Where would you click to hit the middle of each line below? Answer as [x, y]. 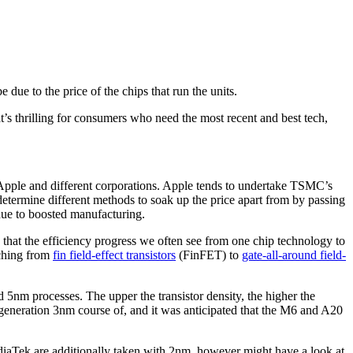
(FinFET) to [209, 255]
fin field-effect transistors [114, 255]
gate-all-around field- [294, 255]
